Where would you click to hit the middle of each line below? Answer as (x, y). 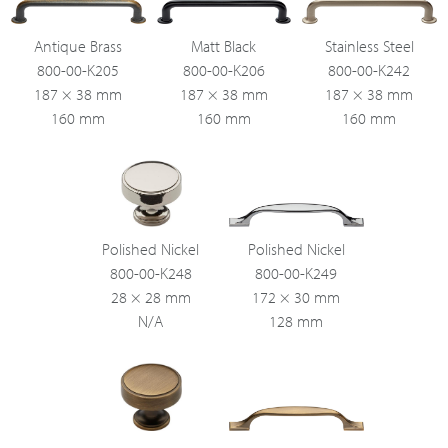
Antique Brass (78, 46)
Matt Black (224, 46)
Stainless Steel (369, 46)
